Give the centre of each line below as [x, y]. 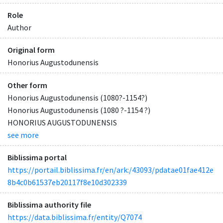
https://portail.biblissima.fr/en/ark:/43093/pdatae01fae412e [111, 169]
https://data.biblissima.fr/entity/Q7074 [75, 217]
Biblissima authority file [49, 204]
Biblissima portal [37, 157]
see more [23, 135]
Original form [31, 50]
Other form [27, 85]
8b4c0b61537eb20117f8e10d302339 [67, 182]
